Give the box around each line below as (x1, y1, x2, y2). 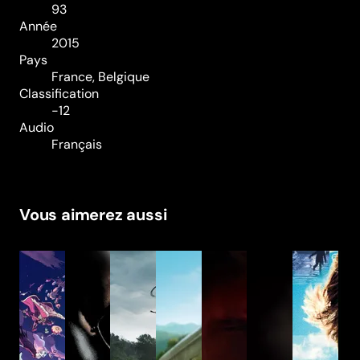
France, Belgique (51, 67, 149, 85)
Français (51, 135, 102, 153)
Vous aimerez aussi (19, 203, 167, 225)
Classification (19, 84, 99, 102)
